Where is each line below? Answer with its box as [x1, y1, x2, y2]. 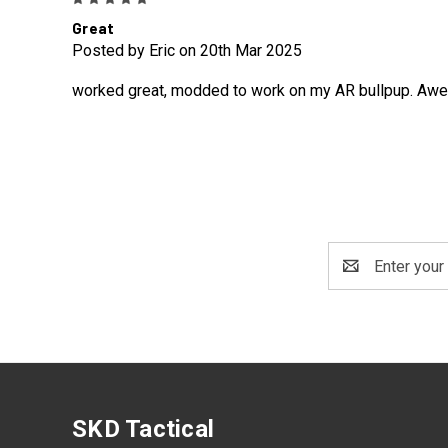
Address [328, 268, 388, 288]
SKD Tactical [72, 415, 214, 444]
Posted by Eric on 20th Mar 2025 [72, 41, 302, 61]
